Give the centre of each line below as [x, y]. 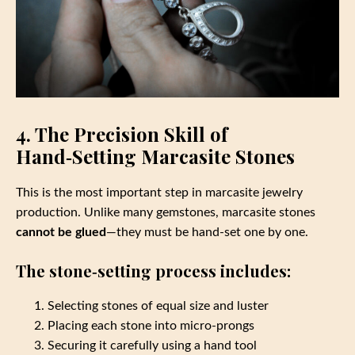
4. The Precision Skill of [122, 134]
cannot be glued [61, 233]
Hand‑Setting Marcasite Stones [155, 157]
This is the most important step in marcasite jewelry [159, 193]
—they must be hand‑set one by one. [207, 233]
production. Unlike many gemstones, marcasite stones [166, 213]
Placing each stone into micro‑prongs [151, 326]
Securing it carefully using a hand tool [152, 346]
